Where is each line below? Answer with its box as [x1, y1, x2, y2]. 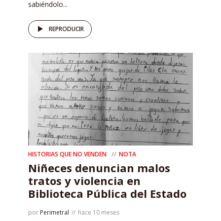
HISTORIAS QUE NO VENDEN [28, 149, 107, 158]
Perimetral [40, 208, 69, 217]
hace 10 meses [78, 208, 119, 217]
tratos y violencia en [28, 173, 141, 188]
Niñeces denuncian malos [28, 160, 170, 175]
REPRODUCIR [49, 24, 84, 33]
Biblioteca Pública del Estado [28, 185, 186, 201]
